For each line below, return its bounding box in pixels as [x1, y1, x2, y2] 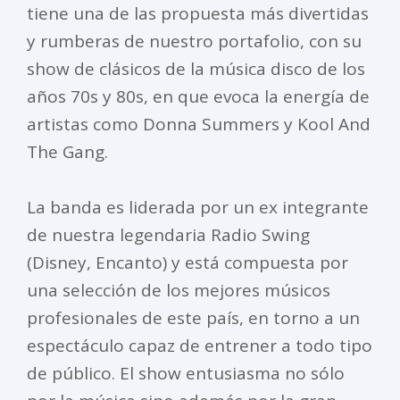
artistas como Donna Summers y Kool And [27, 112, 371, 137]
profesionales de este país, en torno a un [27, 306, 360, 330]
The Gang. [27, 140, 108, 164]
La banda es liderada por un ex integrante [27, 196, 369, 220]
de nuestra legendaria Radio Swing [27, 223, 310, 247]
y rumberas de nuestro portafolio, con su [27, 29, 362, 54]
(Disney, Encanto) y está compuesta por [27, 251, 348, 275]
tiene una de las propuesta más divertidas [27, 2, 369, 26]
